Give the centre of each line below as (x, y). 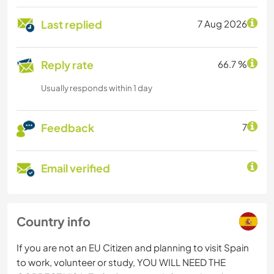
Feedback (68, 128)
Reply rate (67, 65)
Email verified (76, 168)
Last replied (72, 25)
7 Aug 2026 (222, 24)
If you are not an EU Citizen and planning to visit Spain (133, 248)
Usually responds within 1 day (97, 88)
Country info (54, 221)
